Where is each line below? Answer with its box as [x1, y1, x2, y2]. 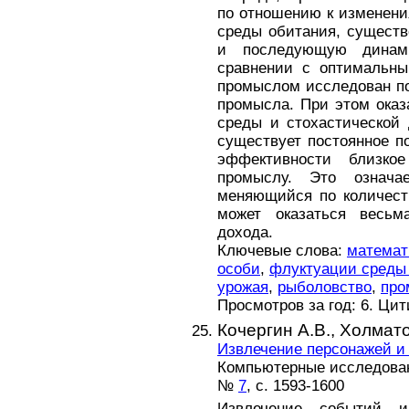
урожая [217, 278, 268, 296]
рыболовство [278, 278, 372, 296]
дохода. [217, 223, 273, 241]
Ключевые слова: [217, 241, 347, 259]
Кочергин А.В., [217, 320, 340, 341]
